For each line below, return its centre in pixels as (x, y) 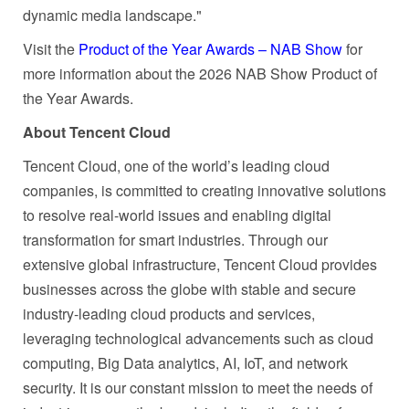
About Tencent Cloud (97, 131)
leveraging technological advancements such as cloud (198, 338)
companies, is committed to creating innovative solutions (204, 190)
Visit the (51, 48)
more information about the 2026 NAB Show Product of (200, 73)
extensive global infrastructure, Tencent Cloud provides (200, 264)
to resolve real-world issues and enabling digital (177, 215)
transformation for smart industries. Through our (175, 239)
